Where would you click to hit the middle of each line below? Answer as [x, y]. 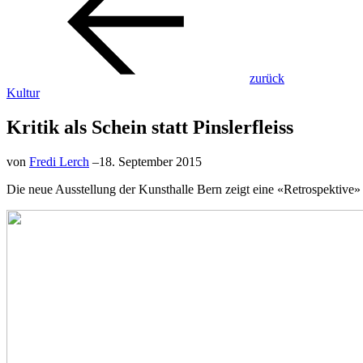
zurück [267, 78]
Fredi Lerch [59, 161]
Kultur [23, 92]
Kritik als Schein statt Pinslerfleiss [150, 127]
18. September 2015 [150, 161]
